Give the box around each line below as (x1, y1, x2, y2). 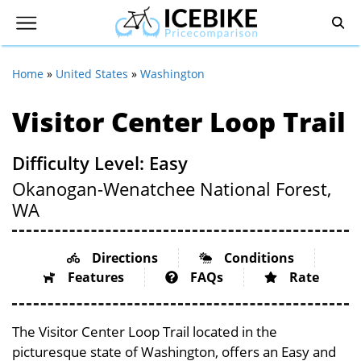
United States (56, 66, 128, 81)
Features (67, 268, 124, 286)
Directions (91, 249, 158, 267)
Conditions (223, 249, 294, 267)
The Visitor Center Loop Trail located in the (12, 322, 277, 341)
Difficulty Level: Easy (12, 151, 188, 175)
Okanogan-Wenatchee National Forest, (12, 176, 331, 201)
